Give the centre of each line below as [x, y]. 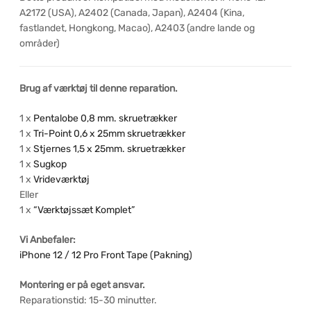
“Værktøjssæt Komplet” [84, 210]
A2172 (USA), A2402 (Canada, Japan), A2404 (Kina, [132, 13]
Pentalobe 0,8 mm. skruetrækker [105, 119]
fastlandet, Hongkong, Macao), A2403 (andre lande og [137, 28]
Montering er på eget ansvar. [83, 285]
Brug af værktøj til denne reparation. [99, 89]
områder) [40, 44]
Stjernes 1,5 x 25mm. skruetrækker [109, 149]
